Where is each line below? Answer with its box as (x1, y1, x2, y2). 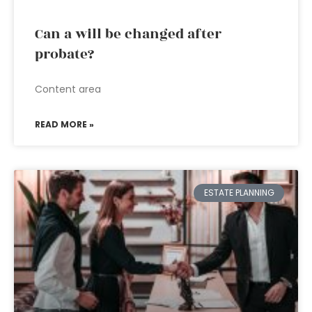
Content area (35, 82, 101, 96)
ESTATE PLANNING (203, 187, 274, 199)
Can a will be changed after (35, 24, 221, 45)
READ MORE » (35, 118, 94, 130)
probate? (35, 44, 94, 65)
